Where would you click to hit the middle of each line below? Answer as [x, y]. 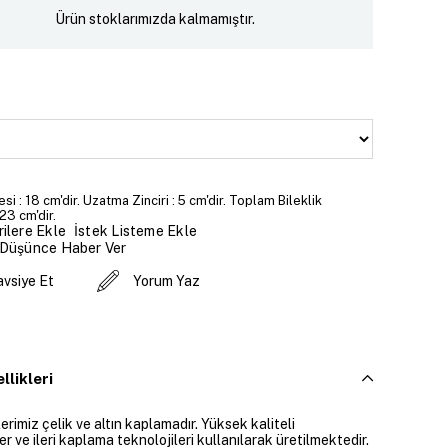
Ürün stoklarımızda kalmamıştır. [155, 18]
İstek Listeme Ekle [135, 230]
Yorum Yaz [166, 281]
